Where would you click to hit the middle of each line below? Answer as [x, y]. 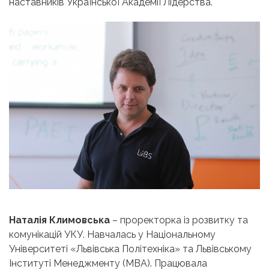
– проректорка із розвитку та [179, 220]
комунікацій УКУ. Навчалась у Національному [112, 234]
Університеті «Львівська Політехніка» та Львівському [130, 249]
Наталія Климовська [59, 220]
